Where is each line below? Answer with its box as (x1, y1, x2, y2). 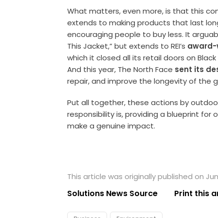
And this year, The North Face (67, 64, 175, 75)
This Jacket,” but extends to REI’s (67, 41, 188, 52)
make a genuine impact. (67, 121, 156, 131)
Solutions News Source (67, 188, 158, 200)
